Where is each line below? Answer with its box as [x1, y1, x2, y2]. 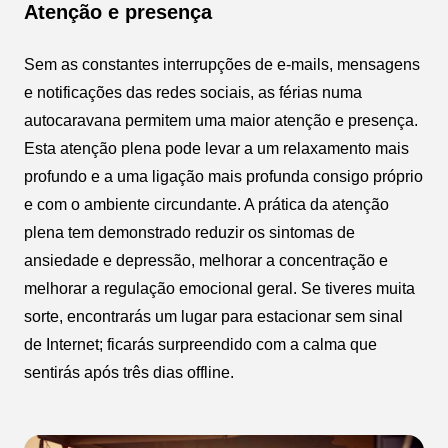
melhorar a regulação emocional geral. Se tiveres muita [24, 280, 415, 298]
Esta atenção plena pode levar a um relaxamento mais [24, 140, 409, 158]
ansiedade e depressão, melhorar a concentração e [24, 252, 388, 270]
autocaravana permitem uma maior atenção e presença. [24, 112, 418, 130]
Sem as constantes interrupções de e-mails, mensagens [24, 56, 420, 74]
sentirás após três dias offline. [24, 364, 238, 382]
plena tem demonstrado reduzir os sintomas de [24, 224, 355, 242]
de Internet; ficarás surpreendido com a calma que [24, 336, 377, 354]
